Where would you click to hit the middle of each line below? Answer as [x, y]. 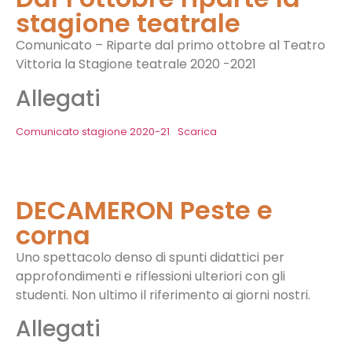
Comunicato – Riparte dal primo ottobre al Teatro [170, 46]
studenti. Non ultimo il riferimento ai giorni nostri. [163, 295]
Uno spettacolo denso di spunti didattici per [150, 257]
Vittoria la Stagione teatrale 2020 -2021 [136, 64]
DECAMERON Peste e [144, 210]
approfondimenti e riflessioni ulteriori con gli [150, 276]
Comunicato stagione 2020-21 [93, 131]
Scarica [197, 131]
